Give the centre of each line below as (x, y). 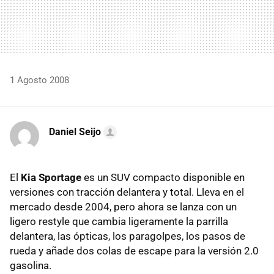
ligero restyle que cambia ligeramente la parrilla (119, 222)
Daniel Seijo (75, 132)
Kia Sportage (51, 178)
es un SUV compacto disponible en (163, 178)
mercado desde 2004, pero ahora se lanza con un (123, 207)
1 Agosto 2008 (39, 80)
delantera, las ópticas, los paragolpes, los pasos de (128, 236)
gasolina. (31, 266)
